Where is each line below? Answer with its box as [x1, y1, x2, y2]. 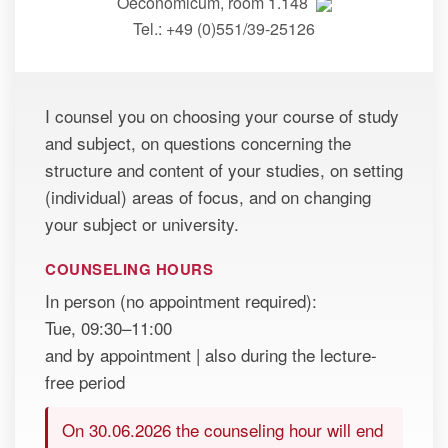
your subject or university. [45, 210, 239, 236]
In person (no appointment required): [45, 287, 317, 313]
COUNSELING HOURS [45, 257, 213, 280]
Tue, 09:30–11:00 [45, 314, 172, 340]
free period [45, 368, 125, 394]
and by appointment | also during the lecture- [45, 341, 377, 367]
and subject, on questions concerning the [45, 129, 351, 155]
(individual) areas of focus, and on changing [45, 183, 371, 209]
